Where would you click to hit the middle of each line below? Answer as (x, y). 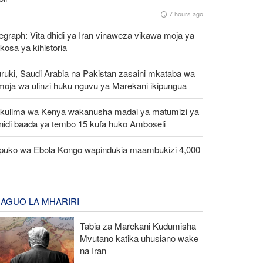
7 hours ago (186, 13)
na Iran (93, 250)
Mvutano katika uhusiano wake (139, 238)
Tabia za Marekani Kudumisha (138, 225)
